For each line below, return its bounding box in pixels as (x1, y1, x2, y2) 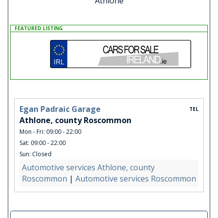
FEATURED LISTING (14, 25, 63, 32)
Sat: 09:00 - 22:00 (19, 139, 66, 147)
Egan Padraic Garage (19, 104, 101, 115)
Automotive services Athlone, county (21, 162, 155, 173)
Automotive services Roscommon (75, 173, 196, 184)
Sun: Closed (19, 150, 52, 159)
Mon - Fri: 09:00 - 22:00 (19, 127, 81, 136)
